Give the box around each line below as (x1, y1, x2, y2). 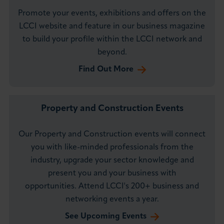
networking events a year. (65, 195, 159, 204)
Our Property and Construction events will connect (18, 130, 205, 139)
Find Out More (78, 65, 133, 74)
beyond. (97, 48, 127, 57)
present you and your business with (47, 169, 176, 178)
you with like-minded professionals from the (30, 143, 193, 152)
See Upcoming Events (65, 212, 146, 221)
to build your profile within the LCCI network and (22, 35, 202, 44)
